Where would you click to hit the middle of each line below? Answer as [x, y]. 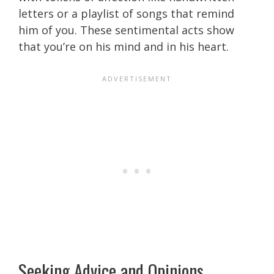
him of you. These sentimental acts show [126, 30]
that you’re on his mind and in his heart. [124, 46]
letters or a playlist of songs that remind [126, 13]
